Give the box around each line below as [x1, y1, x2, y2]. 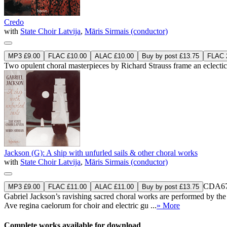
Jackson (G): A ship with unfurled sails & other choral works [4, 148, 198, 157]
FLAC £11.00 [48, 182, 87, 191]
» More [157, 201, 180, 210]
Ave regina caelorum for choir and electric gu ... [4, 201, 157, 210]
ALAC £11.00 [95, 182, 134, 191]
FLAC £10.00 [48, 52, 87, 60]
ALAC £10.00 [95, 52, 134, 60]
